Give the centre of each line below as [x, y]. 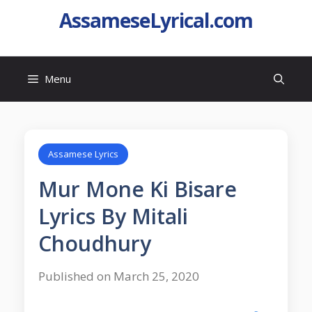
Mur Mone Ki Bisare [138, 189]
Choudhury [95, 243]
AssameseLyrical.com [156, 20]
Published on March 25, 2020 [119, 276]
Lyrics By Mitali [113, 216]
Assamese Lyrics [83, 154]
